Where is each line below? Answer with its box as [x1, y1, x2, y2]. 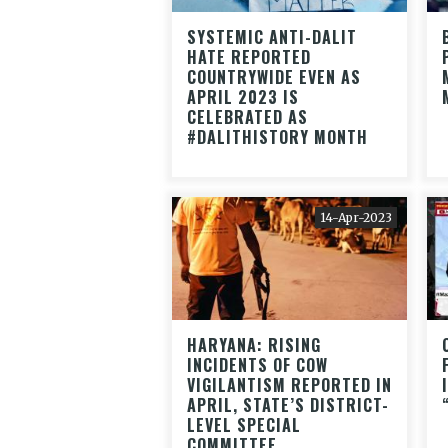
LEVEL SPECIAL [187, 412, 301, 437]
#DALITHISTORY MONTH [187, 124, 368, 149]
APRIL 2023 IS [187, 84, 299, 109]
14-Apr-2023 [320, 209, 392, 225]
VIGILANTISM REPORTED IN [187, 372, 392, 397]
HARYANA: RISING [187, 332, 321, 357]
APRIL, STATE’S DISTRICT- [187, 392, 389, 417]
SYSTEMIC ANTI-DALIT [187, 24, 357, 49]
